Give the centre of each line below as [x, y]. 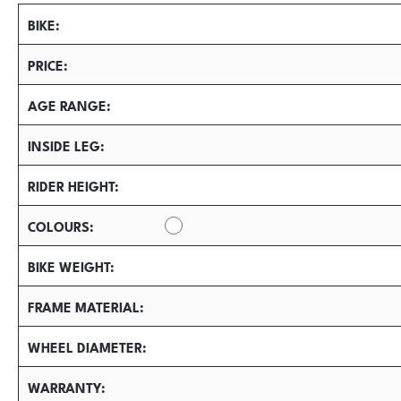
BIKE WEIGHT [69, 266]
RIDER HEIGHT [71, 185]
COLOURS [59, 226]
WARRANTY [64, 387]
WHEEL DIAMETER [85, 346]
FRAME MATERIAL [84, 306]
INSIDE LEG [64, 145]
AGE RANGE [67, 105]
